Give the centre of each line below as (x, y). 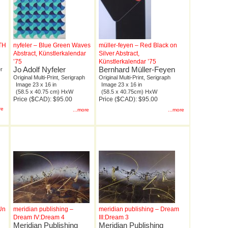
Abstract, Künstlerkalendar (50, 54)
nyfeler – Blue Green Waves (52, 46)
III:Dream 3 (114, 218)
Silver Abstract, (119, 54)
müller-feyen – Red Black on (138, 46)
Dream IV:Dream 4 (39, 218)
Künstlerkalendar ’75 (127, 62)
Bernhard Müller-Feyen (137, 70)
